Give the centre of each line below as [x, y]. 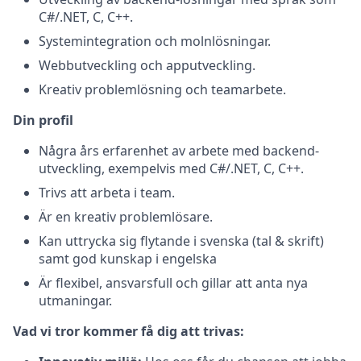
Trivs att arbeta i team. [107, 192]
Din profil [43, 120]
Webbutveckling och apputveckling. [147, 65]
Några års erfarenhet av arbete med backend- [179, 150]
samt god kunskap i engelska [128, 258]
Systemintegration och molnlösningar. [155, 41]
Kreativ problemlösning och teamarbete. [162, 89]
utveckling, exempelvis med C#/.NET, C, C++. [171, 168]
